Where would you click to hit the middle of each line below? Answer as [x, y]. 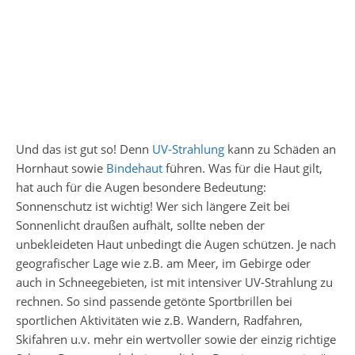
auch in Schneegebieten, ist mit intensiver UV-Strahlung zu [174, 282]
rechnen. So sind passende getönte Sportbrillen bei [154, 301]
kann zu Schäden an [280, 149]
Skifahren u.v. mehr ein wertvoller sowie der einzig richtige [176, 339]
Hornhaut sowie [61, 168]
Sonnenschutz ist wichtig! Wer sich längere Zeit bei [153, 206]
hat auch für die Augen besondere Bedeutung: [141, 187]
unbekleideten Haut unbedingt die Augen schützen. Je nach [176, 244]
